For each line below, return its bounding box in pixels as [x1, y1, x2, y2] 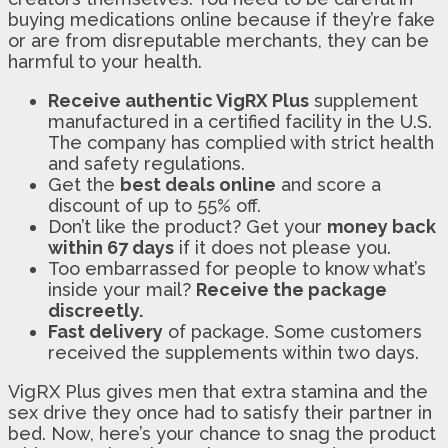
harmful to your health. [8, 50, 202, 72]
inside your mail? [48, 278, 196, 300]
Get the [48, 173, 120, 195]
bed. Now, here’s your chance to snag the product [8, 422, 436, 444]
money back [327, 215, 436, 237]
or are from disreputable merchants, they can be [8, 29, 429, 51]
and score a [276, 173, 381, 195]
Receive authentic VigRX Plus [48, 89, 309, 111]
